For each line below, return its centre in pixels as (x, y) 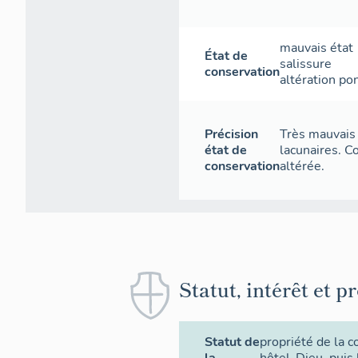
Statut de (232, 342)
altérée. (302, 166)
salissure (306, 64)
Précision (231, 134)
